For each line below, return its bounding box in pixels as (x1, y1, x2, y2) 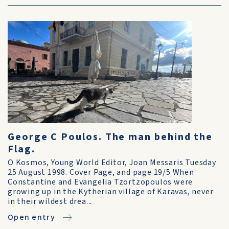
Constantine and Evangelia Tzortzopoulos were (8, 176, 193, 188)
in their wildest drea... (8, 196, 93, 207)
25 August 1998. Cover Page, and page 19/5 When (8, 167, 194, 178)
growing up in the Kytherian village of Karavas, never (8, 186, 214, 197)
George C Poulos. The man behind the (8, 130, 213, 144)
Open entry (8, 212, 55, 223)
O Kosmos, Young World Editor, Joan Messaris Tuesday (8, 157, 216, 168)
